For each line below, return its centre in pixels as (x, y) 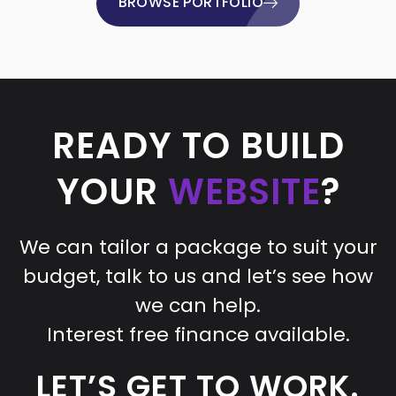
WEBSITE (244, 191)
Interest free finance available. (198, 334)
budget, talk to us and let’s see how (198, 276)
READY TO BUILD (198, 145)
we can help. (198, 305)
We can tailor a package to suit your (198, 247)
